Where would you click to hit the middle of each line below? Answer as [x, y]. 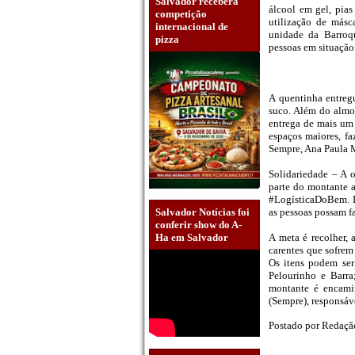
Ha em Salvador [192, 238]
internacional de [192, 26]
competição [181, 13]
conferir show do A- [198, 225]
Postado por [295, 326]
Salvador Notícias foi [202, 212]
